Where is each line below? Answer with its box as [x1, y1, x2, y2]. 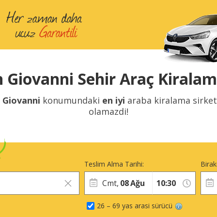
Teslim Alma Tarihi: [84, 159, 144, 169]
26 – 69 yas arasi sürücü [97, 201, 172, 210]
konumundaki [40, 94, 102, 106]
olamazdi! [89, 106, 128, 117]
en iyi [102, 94, 125, 106]
